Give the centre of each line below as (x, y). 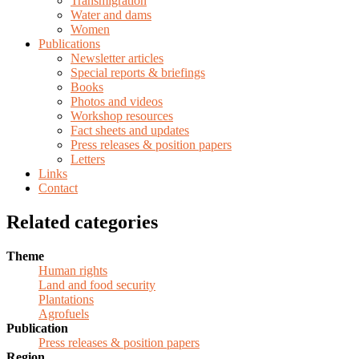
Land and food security (97, 284)
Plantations (66, 299)
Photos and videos (117, 101)
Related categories (82, 222)
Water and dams (111, 15)
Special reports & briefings (138, 73)
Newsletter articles (117, 58)
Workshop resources (122, 116)
